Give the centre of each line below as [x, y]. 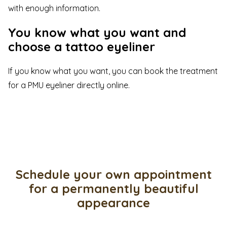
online [117, 85]
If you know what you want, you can [76, 71]
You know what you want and [97, 32]
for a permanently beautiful [113, 188]
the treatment [191, 71]
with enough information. [54, 8]
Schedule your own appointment [113, 174]
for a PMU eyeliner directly [57, 85]
